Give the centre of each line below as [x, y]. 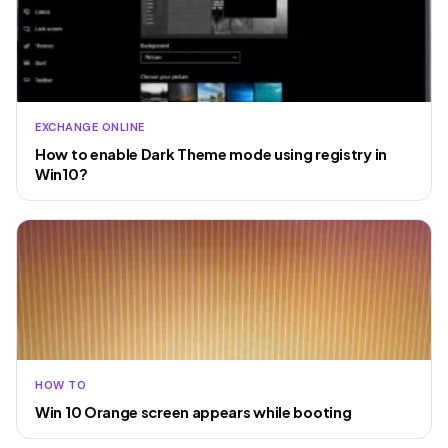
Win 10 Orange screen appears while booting [193, 411]
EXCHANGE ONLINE [90, 126]
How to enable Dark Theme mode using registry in [211, 153]
